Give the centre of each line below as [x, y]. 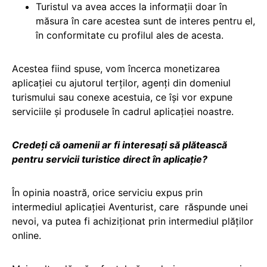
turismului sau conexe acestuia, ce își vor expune [122, 97]
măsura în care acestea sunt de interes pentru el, [145, 21]
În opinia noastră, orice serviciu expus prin [107, 192]
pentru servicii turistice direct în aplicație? [110, 159]
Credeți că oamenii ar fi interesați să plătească [119, 145]
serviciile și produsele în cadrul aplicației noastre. [123, 111]
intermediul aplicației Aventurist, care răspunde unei [130, 207]
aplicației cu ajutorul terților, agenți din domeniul [121, 83]
